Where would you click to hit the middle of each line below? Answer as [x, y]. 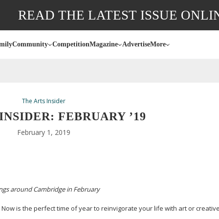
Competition [71, 44]
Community [30, 44]
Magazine [104, 44]
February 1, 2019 [44, 132]
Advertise [136, 44]
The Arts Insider [44, 101]
